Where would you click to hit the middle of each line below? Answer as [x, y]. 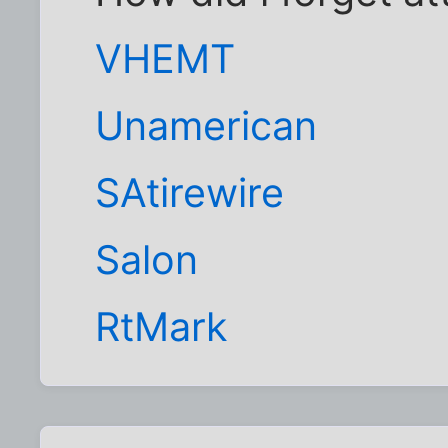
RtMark [161, 326]
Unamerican [206, 125]
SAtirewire [190, 192]
